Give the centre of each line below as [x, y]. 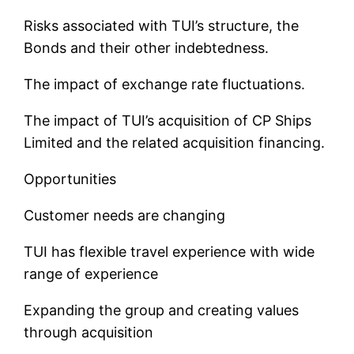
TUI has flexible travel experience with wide [169, 252]
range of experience [91, 274]
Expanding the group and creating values [162, 311]
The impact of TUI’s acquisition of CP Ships [168, 121]
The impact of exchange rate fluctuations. [165, 85]
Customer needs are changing [125, 216]
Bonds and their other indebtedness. [147, 48]
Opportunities [70, 179]
